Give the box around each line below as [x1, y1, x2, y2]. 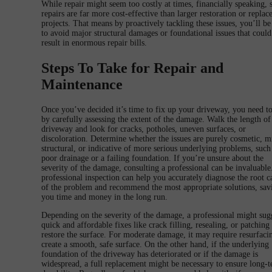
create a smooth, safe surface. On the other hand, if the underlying [41, 240, 269, 250]
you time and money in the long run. [41, 192, 168, 202]
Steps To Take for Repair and [41, 60, 223, 76]
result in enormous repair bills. [41, 38, 147, 48]
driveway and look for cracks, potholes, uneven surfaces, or [41, 124, 246, 134]
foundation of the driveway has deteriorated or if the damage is [41, 250, 258, 259]
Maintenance [41, 76, 123, 93]
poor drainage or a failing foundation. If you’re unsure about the [41, 154, 263, 163]
